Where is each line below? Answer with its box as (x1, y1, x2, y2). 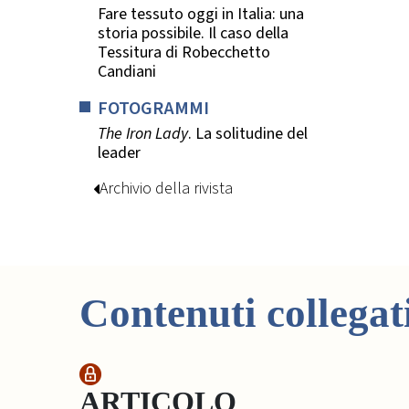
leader (98, 142, 141, 165)
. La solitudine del (188, 122, 308, 146)
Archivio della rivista (100, 177, 233, 201)
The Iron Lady (98, 122, 188, 146)
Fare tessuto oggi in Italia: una (98, 2, 304, 26)
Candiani (98, 59, 156, 83)
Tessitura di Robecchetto (98, 40, 270, 64)
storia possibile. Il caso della (98, 21, 288, 45)
